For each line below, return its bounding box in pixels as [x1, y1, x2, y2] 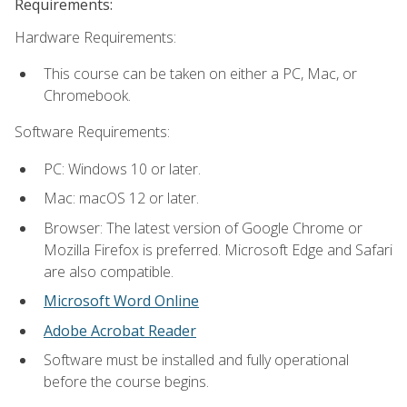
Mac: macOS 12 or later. [44, 188, 199, 209]
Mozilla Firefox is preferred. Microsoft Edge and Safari [44, 239, 392, 260]
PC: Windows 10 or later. [44, 158, 201, 179]
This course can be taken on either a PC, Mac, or [44, 63, 357, 84]
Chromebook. [44, 84, 131, 105]
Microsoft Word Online [44, 291, 199, 312]
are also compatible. [44, 261, 174, 282]
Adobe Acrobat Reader [44, 320, 196, 341]
